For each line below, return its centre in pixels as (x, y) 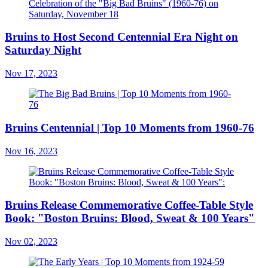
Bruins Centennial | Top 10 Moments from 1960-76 (130, 127)
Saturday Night (43, 50)
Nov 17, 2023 (31, 74)
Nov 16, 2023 (31, 151)
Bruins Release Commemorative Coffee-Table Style (129, 205)
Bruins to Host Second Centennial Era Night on (121, 37)
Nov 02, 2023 (31, 242)
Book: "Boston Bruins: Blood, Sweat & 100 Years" (130, 218)
